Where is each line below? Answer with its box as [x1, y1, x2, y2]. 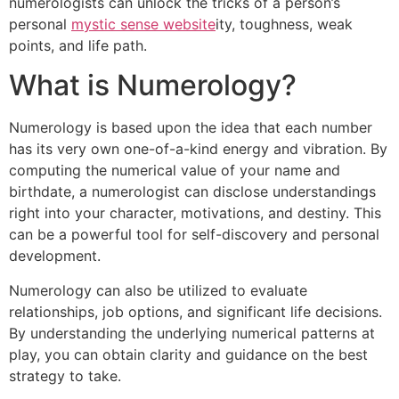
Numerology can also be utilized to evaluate [9, 281, 307, 299]
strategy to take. [9, 366, 121, 385]
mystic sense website [71, 14, 216, 33]
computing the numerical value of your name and [9, 161, 340, 180]
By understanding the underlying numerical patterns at [9, 323, 375, 342]
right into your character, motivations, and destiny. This [9, 204, 381, 223]
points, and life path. [9, 36, 147, 54]
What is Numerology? [9, 68, 297, 103]
